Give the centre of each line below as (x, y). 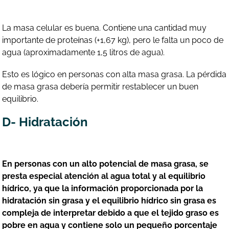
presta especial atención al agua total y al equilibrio (104, 176)
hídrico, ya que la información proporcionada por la (103, 189)
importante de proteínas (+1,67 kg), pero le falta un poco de (113, 40)
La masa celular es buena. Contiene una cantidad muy (105, 28)
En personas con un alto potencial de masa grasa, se (106, 164)
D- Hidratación (45, 122)
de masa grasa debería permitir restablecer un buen (100, 86)
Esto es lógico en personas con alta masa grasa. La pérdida (114, 74)
